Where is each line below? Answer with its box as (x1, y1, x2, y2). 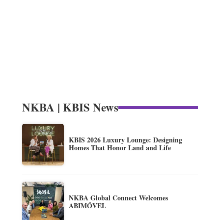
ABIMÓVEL (68, 200, 106, 211)
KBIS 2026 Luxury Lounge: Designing (68, 135, 182, 145)
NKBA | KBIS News (22, 99, 118, 116)
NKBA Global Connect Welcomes (68, 192, 168, 203)
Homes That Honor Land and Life (68, 142, 171, 153)
